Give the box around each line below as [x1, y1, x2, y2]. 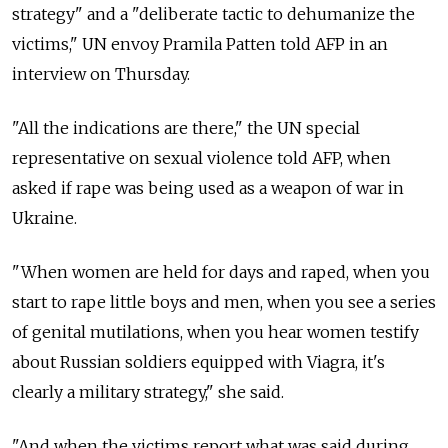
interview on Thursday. [12, 64, 190, 85]
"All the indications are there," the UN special [12, 118, 360, 139]
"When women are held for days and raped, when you [12, 262, 430, 283]
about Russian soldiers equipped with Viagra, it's [12, 352, 385, 373]
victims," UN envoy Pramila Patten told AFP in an [12, 34, 388, 55]
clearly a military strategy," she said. [12, 382, 284, 403]
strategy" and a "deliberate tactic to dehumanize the [12, 4, 415, 25]
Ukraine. [12, 208, 77, 229]
